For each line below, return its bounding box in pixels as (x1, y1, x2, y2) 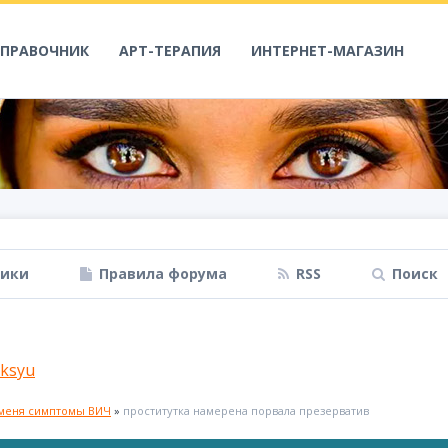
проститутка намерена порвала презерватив (123, 403, 369, 418)
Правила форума (99, 264, 227, 283)
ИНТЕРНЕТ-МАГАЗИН (251, 41, 404, 60)
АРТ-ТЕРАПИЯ (119, 41, 221, 60)
